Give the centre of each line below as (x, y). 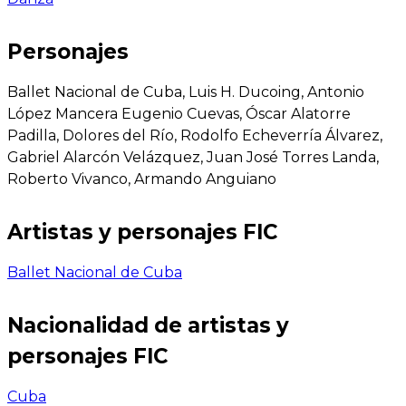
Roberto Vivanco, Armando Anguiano (142, 179)
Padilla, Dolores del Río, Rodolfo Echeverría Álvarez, (195, 135)
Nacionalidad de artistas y (148, 326)
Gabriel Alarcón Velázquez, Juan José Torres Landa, (193, 157)
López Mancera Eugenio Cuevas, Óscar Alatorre (179, 113)
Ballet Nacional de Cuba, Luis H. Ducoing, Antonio (186, 92)
